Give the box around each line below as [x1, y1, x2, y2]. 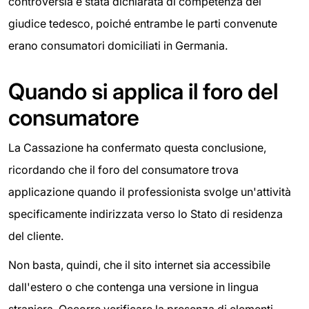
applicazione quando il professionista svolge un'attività [8, 185, 291, 199]
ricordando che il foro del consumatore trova [8, 163, 239, 177]
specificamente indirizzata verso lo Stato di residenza [8, 207, 283, 221]
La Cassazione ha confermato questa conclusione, [8, 141, 266, 155]
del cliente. [8, 229, 63, 243]
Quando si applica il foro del [8, 78, 278, 106]
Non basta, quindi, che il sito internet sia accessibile [8, 258, 270, 272]
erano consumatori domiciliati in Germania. [8, 39, 228, 53]
